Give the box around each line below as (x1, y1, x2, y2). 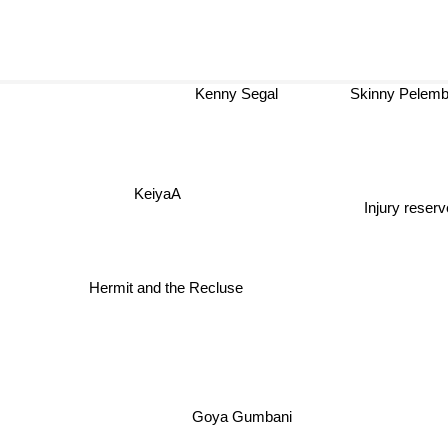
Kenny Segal (200, 85, 284, 102)
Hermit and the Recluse (84, 280, 239, 298)
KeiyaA (133, 185, 181, 203)
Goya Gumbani (190, 408, 291, 426)
